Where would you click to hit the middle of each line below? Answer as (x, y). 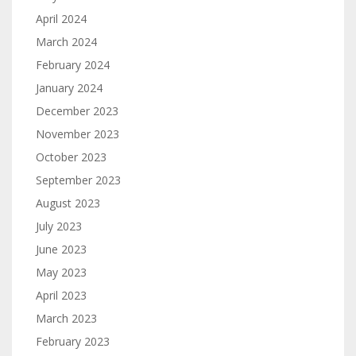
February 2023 (73, 341)
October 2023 (71, 157)
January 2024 (69, 88)
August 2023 (68, 203)
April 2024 (61, 19)
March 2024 (66, 42)
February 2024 (73, 65)
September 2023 (78, 180)
